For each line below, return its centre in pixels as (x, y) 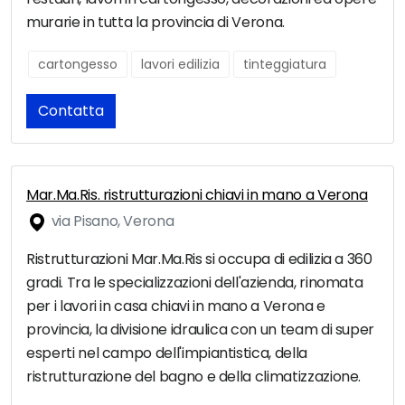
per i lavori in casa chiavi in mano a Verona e (176, 306)
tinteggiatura (285, 65)
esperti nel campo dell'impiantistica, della (167, 353)
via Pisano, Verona (111, 221)
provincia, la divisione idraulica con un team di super (201, 330)
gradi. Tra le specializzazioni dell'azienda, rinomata (195, 283)
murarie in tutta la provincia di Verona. (155, 23)
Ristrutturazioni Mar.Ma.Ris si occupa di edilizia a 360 (199, 259)
